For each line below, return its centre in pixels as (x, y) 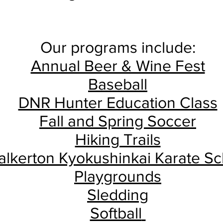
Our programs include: (118, 47)
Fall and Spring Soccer (118, 121)
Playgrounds (118, 176)
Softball (116, 213)
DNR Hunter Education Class (118, 102)
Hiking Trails (118, 139)
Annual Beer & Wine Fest (118, 65)
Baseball (118, 84)
